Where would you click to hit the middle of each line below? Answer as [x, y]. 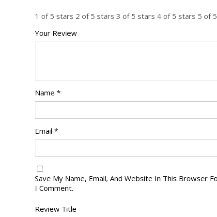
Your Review [56, 33]
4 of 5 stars [176, 16]
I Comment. [54, 188]
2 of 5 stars [95, 16]
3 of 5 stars [136, 16]
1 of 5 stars [54, 16]
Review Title [56, 209]
